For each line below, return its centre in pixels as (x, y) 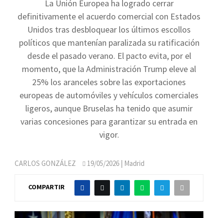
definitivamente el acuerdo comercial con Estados (109, 16)
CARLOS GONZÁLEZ (45, 163)
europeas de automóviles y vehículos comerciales (109, 95)
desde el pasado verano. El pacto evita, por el (109, 56)
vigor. (109, 135)
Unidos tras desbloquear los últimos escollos (109, 29)
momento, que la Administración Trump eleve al (109, 69)
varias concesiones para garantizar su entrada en (109, 121)
